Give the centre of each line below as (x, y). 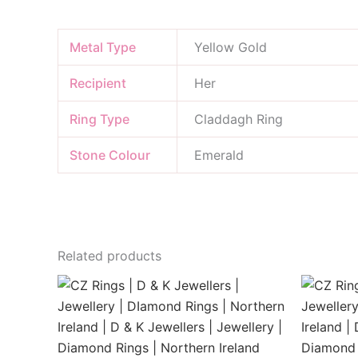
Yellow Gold (231, 48)
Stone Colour (110, 155)
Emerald (219, 155)
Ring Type (100, 119)
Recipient (98, 84)
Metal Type (103, 48)
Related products (109, 256)
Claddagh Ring (239, 119)
